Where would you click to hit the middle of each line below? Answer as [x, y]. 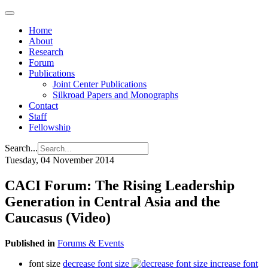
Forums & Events [91, 243]
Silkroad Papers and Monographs [115, 95]
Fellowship [50, 127]
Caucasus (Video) [58, 217]
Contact [43, 106]
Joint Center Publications [100, 84]
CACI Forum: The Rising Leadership [120, 185]
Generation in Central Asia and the [112, 201]
